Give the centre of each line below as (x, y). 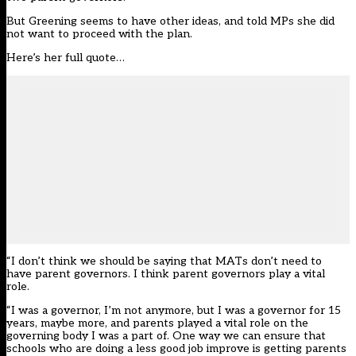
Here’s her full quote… (66, 58)
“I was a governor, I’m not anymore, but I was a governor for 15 (174, 311)
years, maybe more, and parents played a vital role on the (157, 323)
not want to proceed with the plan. (99, 34)
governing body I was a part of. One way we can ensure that (166, 336)
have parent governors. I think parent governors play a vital (166, 274)
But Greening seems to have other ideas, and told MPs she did (170, 21)
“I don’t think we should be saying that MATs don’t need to (164, 261)
